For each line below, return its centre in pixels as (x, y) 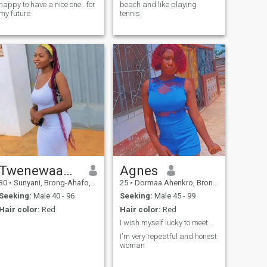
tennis (130, 13)
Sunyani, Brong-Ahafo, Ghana (51, 182)
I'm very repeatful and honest (168, 236)
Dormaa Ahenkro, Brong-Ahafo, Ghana (173, 182)
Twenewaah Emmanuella (68, 170)
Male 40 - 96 (53, 196)
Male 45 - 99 (174, 196)
